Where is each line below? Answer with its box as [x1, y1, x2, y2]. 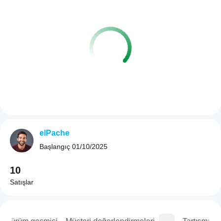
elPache [39, 129, 70, 137]
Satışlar [10, 178, 34, 186]
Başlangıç [39, 143, 70, 150]
